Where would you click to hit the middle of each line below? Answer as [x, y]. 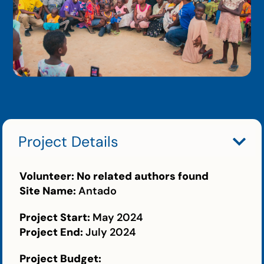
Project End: [53, 232]
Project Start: [56, 217]
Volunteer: [48, 176]
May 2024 [118, 217]
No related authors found [143, 176]
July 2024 [111, 232]
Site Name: [49, 191]
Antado [98, 191]
